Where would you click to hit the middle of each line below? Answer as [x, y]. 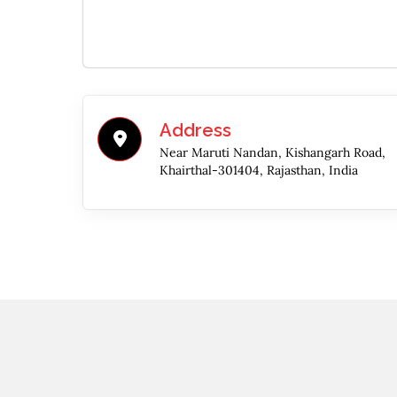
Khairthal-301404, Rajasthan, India [259, 170]
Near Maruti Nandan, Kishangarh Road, [272, 152]
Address [195, 130]
